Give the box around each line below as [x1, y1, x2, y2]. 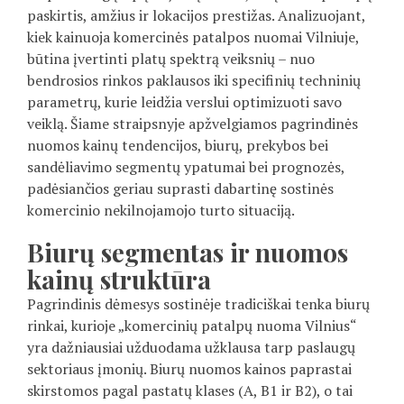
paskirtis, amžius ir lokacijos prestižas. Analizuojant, [27, 5, 365, 26]
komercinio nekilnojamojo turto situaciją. [27, 200, 295, 221]
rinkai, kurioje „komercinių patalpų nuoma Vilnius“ [27, 316, 356, 336]
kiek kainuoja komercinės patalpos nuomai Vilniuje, [27, 27, 359, 48]
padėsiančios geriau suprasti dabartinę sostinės [27, 179, 334, 199]
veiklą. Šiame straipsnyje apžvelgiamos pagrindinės [27, 114, 358, 134]
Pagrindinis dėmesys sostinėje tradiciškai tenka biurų [27, 294, 370, 315]
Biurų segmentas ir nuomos [27, 235, 348, 270]
